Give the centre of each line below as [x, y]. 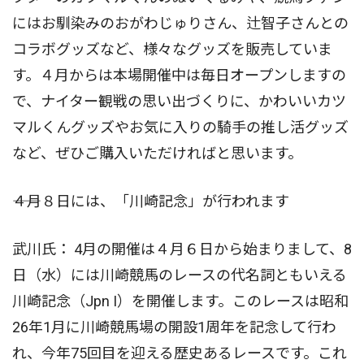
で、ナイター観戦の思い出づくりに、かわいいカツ [179, 101]
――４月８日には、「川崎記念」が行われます [151, 201]
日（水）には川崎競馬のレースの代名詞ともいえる [180, 275]
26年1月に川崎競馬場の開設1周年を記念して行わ [174, 327]
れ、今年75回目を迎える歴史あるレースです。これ [180, 353]
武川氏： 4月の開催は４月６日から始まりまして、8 [182, 249]
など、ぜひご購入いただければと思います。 [157, 153]
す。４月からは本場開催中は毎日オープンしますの [179, 75]
